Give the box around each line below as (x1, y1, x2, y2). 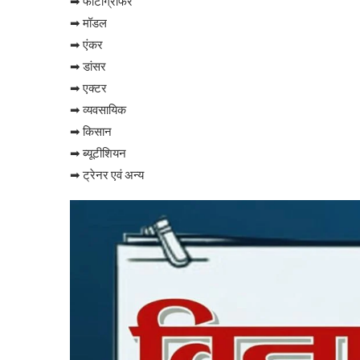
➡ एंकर (70, 37, 103, 52)
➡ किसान (70, 124, 112, 139)
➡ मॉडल (70, 15, 107, 31)
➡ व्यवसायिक (70, 102, 126, 117)
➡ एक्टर (70, 80, 107, 96)
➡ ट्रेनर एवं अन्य (70, 167, 144, 182)
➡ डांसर (70, 59, 106, 74)
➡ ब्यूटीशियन (70, 145, 126, 161)
